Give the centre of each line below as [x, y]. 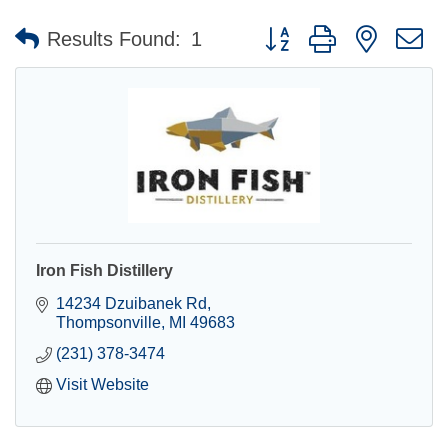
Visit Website [102, 384]
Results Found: [114, 39]
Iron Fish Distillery [104, 270]
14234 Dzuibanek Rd [131, 303]
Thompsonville [108, 322]
